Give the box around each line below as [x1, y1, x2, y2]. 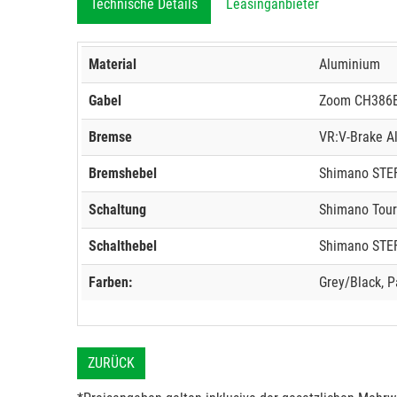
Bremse [89, 128, 132, 145]
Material [89, 56, 136, 73]
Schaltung [89, 201, 146, 218]
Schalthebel [89, 237, 157, 254]
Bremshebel [89, 165, 157, 182]
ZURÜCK [88, 354, 135, 371]
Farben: [89, 274, 132, 291]
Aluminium [319, 56, 380, 73]
